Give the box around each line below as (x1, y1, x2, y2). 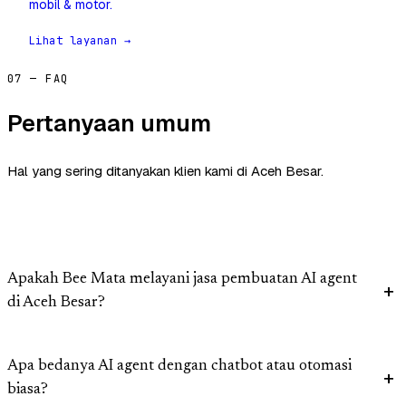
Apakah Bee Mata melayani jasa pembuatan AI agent (7, 272, 357, 288)
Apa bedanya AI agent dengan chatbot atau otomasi (7, 359, 352, 375)
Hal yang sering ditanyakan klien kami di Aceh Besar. (7, 162, 324, 180)
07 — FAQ (7, 72, 69, 87)
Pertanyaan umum (7, 108, 211, 140)
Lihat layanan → (29, 34, 131, 49)
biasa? (7, 382, 48, 399)
